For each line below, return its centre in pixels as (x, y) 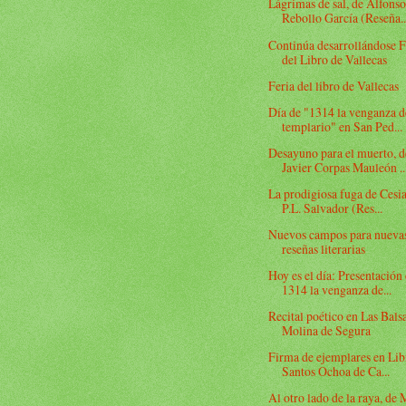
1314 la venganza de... (337, 290)
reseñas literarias (324, 249)
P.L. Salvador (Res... (333, 208)
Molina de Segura (327, 331)
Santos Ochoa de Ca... (336, 372)
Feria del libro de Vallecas (334, 85)
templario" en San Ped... (343, 126)
